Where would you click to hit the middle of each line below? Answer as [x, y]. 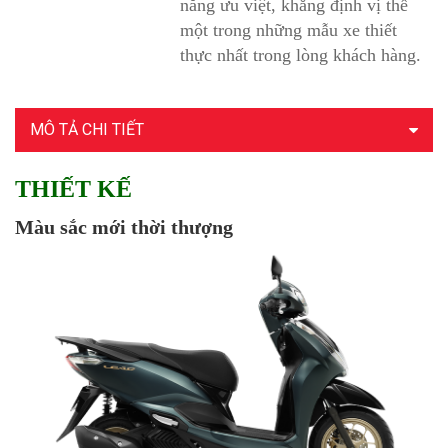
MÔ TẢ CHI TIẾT [87, 129]
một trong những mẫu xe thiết [288, 29]
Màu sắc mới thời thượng [124, 226]
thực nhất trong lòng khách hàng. [300, 54]
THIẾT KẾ [73, 188]
